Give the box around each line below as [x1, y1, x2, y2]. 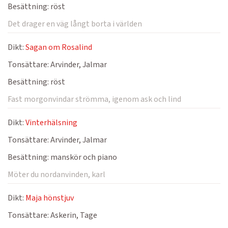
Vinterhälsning [25, 117, 77, 128]
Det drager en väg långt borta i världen [8, 18, 142, 30]
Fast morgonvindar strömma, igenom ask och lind [8, 94, 181, 105]
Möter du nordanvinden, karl [8, 169, 105, 180]
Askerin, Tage [49, 210, 97, 221]
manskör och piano [49, 152, 117, 163]
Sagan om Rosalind [25, 42, 92, 53]
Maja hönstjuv [25, 192, 74, 204]
